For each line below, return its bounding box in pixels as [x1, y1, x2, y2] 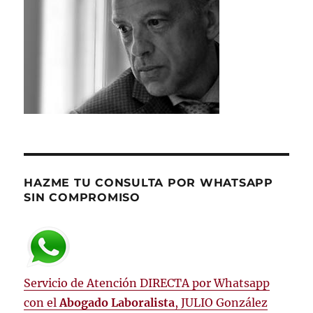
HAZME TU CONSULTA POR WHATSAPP [24, 175, 273, 189]
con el [24, 295, 60, 310]
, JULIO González [175, 295, 268, 310]
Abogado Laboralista [59, 295, 175, 310]
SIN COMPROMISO [24, 190, 140, 204]
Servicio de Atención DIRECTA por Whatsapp [24, 275, 270, 290]
